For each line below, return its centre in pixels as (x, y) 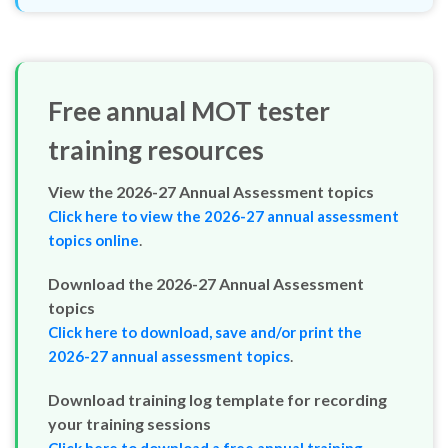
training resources (156, 87)
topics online (93, 177)
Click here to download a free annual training (205, 385)
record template (105, 409)
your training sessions (129, 360)
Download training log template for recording (217, 336)
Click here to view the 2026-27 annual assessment (223, 153)
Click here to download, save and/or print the (205, 269)
